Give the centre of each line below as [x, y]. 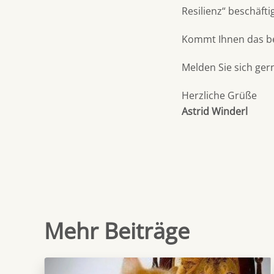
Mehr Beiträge [117, 231]
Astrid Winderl [215, 111]
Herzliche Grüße [219, 95]
